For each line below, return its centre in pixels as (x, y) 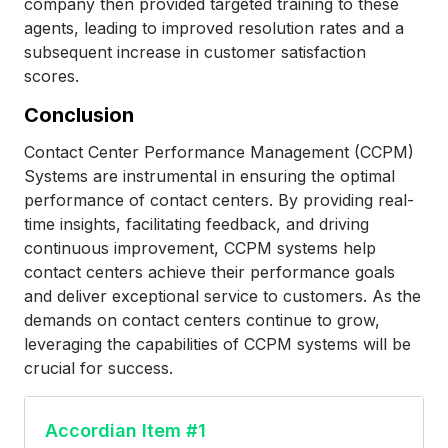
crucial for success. (98, 367)
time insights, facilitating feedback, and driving (196, 223)
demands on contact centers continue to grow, (202, 319)
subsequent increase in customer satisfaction (195, 51)
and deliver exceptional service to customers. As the (222, 295)
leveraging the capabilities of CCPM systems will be (217, 343)
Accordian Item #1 (125, 430)
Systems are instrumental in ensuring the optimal (209, 175)
